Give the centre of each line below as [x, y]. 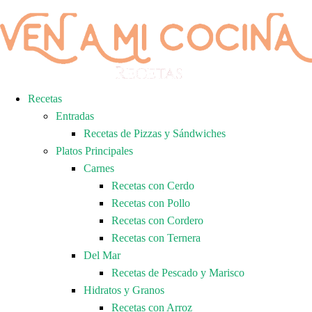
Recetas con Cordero [157, 220]
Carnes [99, 168]
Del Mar [102, 255]
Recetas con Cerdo [153, 186]
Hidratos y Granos [124, 290]
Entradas [75, 116]
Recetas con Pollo [151, 203]
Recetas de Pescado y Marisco [178, 273]
